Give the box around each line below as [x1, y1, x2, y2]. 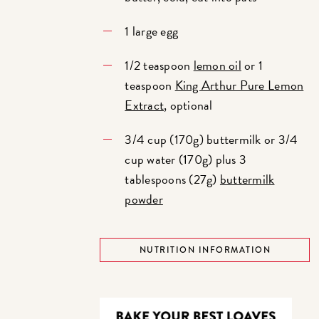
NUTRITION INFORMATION [139, 244, 271, 257]
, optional [164, 95, 213, 115]
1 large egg [125, 21, 179, 41]
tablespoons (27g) [125, 169, 220, 189]
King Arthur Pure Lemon [174, 75, 304, 95]
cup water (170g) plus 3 [125, 150, 247, 169]
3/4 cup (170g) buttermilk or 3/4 [125, 130, 298, 150]
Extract [125, 95, 164, 115]
